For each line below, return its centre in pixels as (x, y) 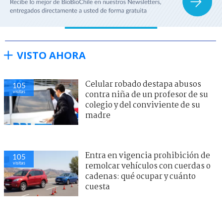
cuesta (98, 187)
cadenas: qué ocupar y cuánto (140, 176)
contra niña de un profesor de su (147, 95)
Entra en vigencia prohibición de (148, 156)
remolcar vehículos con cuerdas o (148, 166)
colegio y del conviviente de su (143, 105)
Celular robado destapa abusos (143, 84)
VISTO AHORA (51, 55)
